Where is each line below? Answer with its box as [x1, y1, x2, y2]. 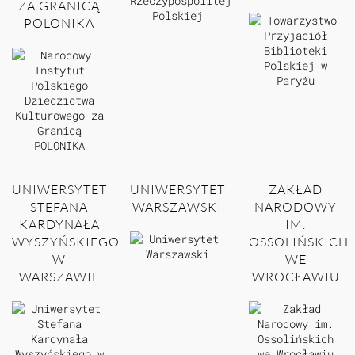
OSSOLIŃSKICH [248, 234, 349, 250]
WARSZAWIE [18, 269, 100, 285]
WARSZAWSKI [132, 199, 223, 216]
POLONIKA [24, 15, 95, 32]
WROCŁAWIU [251, 269, 340, 285]
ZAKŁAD [269, 181, 323, 198]
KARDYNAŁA [18, 216, 100, 233]
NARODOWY [254, 199, 338, 216]
